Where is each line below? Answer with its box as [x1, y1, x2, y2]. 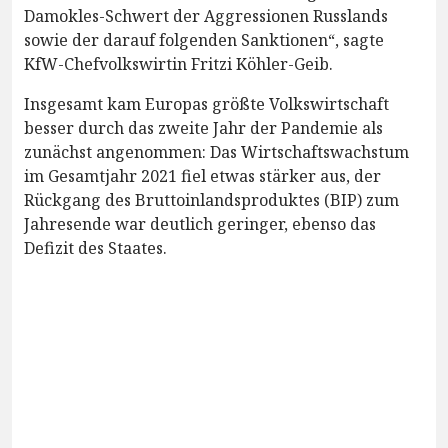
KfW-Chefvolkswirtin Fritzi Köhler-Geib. [24, 52, 333, 75]
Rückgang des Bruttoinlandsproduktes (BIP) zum [24, 188, 399, 211]
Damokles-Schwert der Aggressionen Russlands [24, 4, 388, 27]
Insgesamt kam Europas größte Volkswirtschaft [24, 92, 389, 115]
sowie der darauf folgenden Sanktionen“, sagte [24, 28, 384, 51]
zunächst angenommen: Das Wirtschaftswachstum [24, 140, 409, 163]
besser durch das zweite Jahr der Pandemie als [24, 116, 383, 139]
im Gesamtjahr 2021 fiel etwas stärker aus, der [24, 164, 381, 187]
